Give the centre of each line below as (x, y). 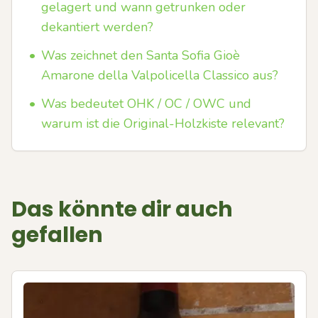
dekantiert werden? (97, 27)
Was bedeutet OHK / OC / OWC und (146, 104)
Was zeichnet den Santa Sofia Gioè (141, 55)
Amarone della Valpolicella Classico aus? (160, 75)
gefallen (57, 235)
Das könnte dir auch (122, 209)
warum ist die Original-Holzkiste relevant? (163, 124)
